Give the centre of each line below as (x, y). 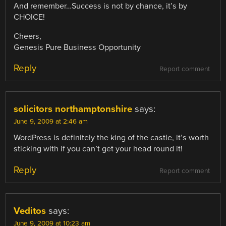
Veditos (30, 211)
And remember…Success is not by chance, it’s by (101, 6)
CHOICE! (30, 17)
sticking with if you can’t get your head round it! (98, 149)
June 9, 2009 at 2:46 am (51, 122)
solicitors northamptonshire (73, 109)
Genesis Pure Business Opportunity (77, 48)
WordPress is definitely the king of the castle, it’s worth (111, 138)
